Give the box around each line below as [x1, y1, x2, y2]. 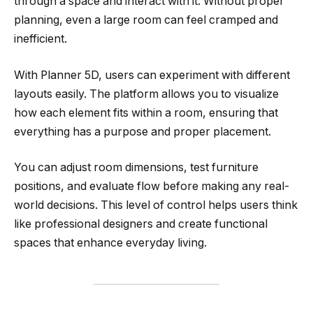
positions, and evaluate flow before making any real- [14, 180, 289, 194]
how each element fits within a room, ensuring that [14, 105, 278, 119]
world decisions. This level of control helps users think [14, 198, 298, 212]
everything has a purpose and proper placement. [14, 124, 271, 138]
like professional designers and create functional [14, 217, 268, 231]
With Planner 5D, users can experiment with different [14, 68, 290, 82]
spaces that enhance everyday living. [14, 236, 207, 250]
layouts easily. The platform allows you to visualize [14, 87, 279, 101]
